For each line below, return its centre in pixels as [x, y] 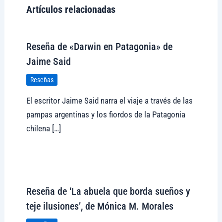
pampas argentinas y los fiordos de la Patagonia [106, 115]
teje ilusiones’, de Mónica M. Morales [100, 206]
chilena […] [43, 129]
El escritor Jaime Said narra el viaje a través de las [109, 101]
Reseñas [42, 80]
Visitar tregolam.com [61, 166]
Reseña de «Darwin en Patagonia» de [99, 46]
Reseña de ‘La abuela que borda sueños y [108, 192]
